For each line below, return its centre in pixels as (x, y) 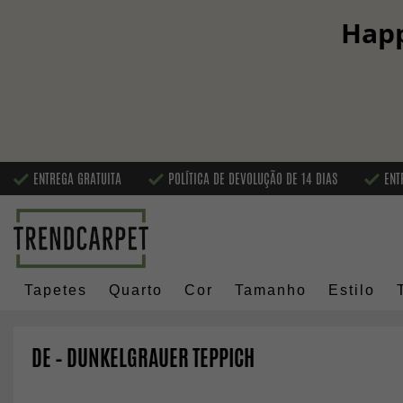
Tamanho (271, 291)
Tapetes (56, 291)
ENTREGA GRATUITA (77, 178)
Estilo (352, 291)
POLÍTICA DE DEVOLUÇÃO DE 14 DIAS (253, 178)
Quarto (136, 291)
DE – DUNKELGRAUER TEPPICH (143, 358)
